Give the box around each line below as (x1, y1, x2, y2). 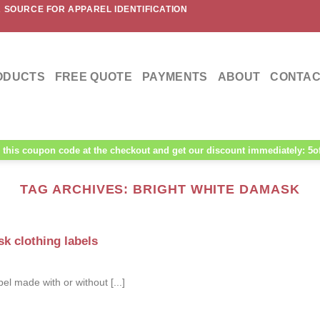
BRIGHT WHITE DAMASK (133, 181, 300, 196)
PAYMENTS (142, 70, 208, 83)
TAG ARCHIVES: (20, 181, 134, 196)
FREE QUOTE (54, 70, 133, 83)
